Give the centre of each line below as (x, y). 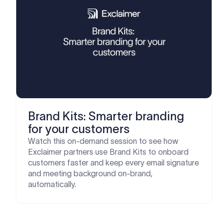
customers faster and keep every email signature (113, 163)
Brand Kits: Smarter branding (106, 116)
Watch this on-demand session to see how (103, 141)
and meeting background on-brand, (90, 173)
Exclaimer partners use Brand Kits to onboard (108, 152)
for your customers (79, 129)
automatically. (52, 184)
